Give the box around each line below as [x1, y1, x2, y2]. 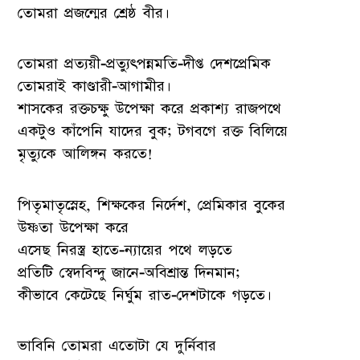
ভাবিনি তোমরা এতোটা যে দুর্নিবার [18, 335, 217, 356]
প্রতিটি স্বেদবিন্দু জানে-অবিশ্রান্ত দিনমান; [18, 262, 241, 283]
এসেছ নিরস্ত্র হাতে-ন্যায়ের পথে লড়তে [18, 239, 233, 260]
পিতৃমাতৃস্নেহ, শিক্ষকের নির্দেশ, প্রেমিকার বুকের [18, 194, 286, 215]
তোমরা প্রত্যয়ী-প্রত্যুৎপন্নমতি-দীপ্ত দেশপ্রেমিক [18, 54, 272, 75]
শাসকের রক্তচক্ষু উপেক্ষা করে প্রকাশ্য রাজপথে [18, 99, 282, 120]
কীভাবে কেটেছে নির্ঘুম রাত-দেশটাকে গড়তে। [18, 284, 272, 305]
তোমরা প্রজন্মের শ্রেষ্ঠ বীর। [18, 3, 170, 24]
